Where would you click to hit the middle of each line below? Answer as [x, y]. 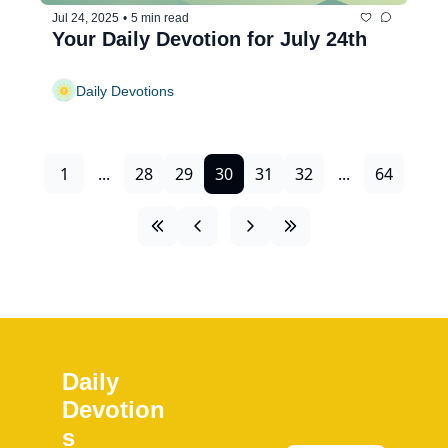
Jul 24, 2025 [85, 17]
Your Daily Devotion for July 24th [209, 39]
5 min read [160, 17]
